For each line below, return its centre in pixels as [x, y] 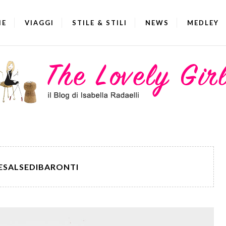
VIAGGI [39, 23]
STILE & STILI [100, 23]
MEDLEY [203, 23]
